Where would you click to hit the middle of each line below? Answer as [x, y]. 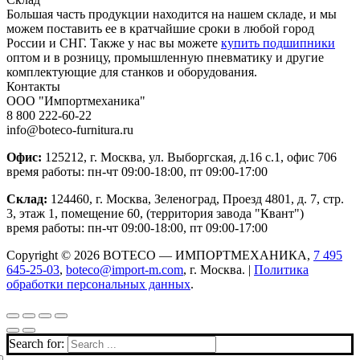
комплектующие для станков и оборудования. [132, 72]
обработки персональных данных [98, 284]
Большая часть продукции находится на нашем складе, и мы [172, 14]
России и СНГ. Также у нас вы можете [114, 43]
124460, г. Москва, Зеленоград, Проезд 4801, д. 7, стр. [196, 198]
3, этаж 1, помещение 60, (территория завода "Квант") [155, 213]
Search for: [37, 343]
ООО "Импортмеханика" [76, 100]
